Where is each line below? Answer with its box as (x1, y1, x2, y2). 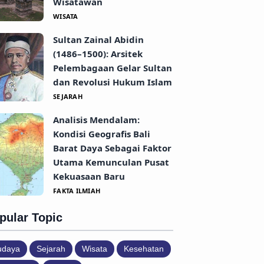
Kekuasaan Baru (53, 170, 125, 182)
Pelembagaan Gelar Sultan (53, 62, 172, 74)
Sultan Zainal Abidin (53, 34, 144, 45)
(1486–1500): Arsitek (53, 48, 143, 60)
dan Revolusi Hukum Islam (53, 76, 172, 88)
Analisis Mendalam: (53, 114, 140, 126)
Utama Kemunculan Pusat (53, 156, 169, 168)
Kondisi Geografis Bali (53, 128, 150, 140)
